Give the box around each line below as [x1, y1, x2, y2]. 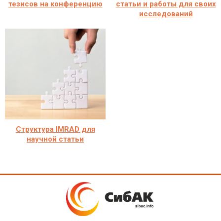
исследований [139, 9, 193, 18]
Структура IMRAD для [15, 124, 95, 134]
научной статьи [27, 134, 84, 144]
